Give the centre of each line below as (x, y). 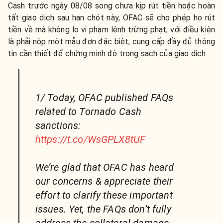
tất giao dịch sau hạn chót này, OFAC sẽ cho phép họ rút (111, 18)
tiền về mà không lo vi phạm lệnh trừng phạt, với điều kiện (111, 30)
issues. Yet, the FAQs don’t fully (103, 209)
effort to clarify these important (104, 195)
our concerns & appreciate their (104, 181)
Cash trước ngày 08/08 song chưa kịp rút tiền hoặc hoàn (111, 6)
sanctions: (58, 126)
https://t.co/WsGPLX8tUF (90, 140)
